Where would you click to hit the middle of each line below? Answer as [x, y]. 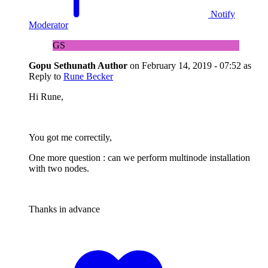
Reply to [46, 76]
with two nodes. [59, 168]
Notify [223, 14]
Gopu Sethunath [63, 65]
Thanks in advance [64, 209]
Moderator [48, 25]
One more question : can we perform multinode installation [139, 157]
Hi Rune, [46, 96]
